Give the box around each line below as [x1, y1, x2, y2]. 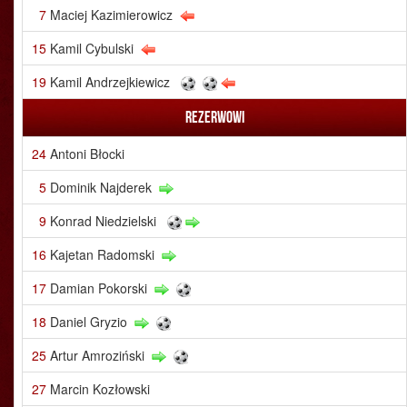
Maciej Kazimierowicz [50, 5, 173, 24]
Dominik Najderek [50, 178, 152, 196]
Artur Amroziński [50, 346, 144, 364]
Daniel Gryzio [50, 313, 127, 331]
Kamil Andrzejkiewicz [50, 73, 170, 91]
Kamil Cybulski [50, 39, 134, 57]
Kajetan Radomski [50, 245, 154, 263]
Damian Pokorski [50, 279, 147, 297]
